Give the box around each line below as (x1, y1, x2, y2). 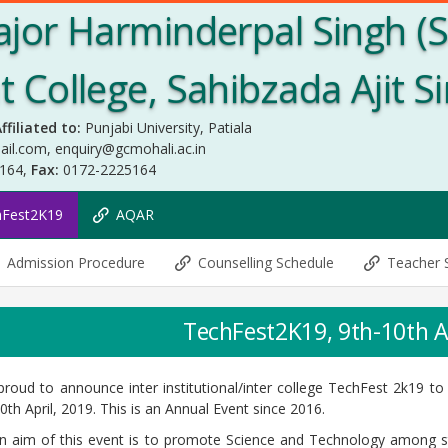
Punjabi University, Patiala (85, 118, 252, 137)
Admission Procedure (7, 253, 145, 272)
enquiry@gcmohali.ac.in (55, 139, 206, 158)
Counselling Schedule (198, 253, 334, 272)
